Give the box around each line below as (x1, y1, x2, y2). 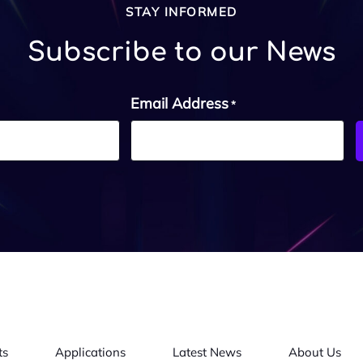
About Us (288, 344, 341, 360)
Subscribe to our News (28, 38, 335, 67)
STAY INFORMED (126, 4, 237, 20)
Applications (55, 344, 126, 360)
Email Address (130, 94, 229, 113)
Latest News (173, 344, 241, 360)
